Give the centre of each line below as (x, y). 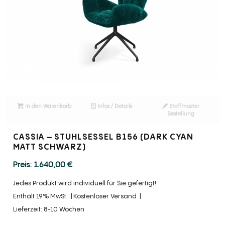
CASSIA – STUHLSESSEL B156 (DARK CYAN (103, 137)
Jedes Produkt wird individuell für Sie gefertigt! (85, 183)
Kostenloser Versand (105, 196)
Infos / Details (114, 106)
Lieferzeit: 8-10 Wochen (49, 209)
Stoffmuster (183, 106)
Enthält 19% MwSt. (41, 196)
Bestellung (181, 114)
